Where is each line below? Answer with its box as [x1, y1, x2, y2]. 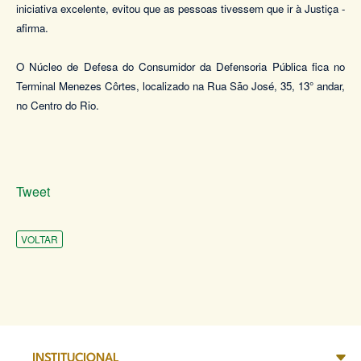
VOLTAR [21, 232, 58, 247]
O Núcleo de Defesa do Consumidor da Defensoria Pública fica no [16, 59, 345, 75]
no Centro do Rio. [16, 98, 99, 114]
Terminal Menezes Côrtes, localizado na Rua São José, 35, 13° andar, [16, 78, 345, 94]
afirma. [16, 20, 48, 36]
